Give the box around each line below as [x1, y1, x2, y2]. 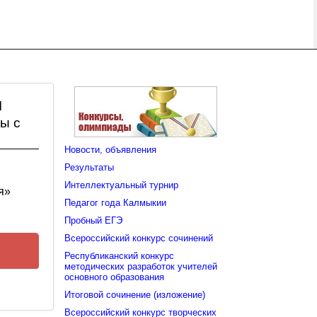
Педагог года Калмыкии [64, 197, 166, 208]
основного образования [64, 271, 164, 282]
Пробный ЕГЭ [64, 214, 122, 226]
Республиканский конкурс [64, 250, 174, 261]
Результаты [64, 161, 114, 173]
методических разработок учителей [64, 260, 217, 272]
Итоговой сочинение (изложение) [64, 289, 205, 300]
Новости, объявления [64, 144, 156, 155]
